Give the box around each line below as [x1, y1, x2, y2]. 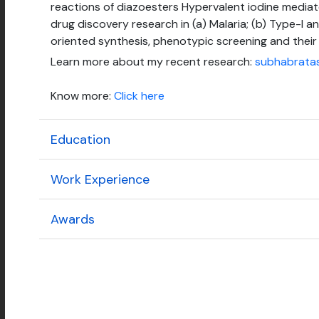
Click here [114, 88, 164, 104]
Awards [51, 210, 95, 228]
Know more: [51, 88, 114, 104]
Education [51, 130, 110, 148]
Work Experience [51, 170, 150, 188]
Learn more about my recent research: [51, 54, 255, 70]
